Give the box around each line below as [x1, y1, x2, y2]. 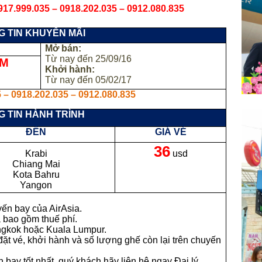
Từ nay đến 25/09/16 [45, 54, 132, 64]
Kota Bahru [12, 170, 60, 180]
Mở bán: [45, 43, 82, 53]
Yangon [20, 180, 53, 190]
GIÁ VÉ [154, 127, 187, 137]
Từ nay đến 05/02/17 [45, 75, 132, 85]
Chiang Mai [12, 159, 60, 169]
